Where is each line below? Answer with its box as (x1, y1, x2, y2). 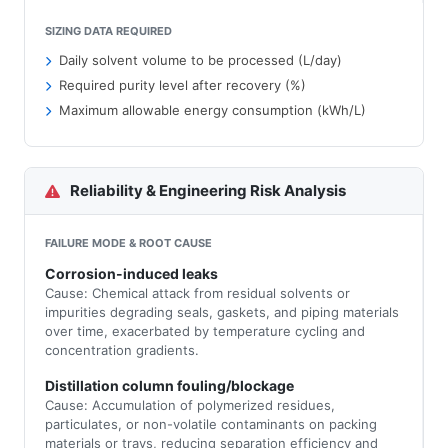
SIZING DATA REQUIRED (45, 24, 172, 38)
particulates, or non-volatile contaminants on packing (45, 416, 377, 432)
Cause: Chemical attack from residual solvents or (45, 285, 350, 301)
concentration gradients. (45, 342, 199, 358)
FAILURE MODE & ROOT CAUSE (45, 236, 212, 250)
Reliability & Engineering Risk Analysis (70, 181, 346, 200)
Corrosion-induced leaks (45, 265, 218, 282)
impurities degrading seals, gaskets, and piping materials (45, 304, 399, 320)
